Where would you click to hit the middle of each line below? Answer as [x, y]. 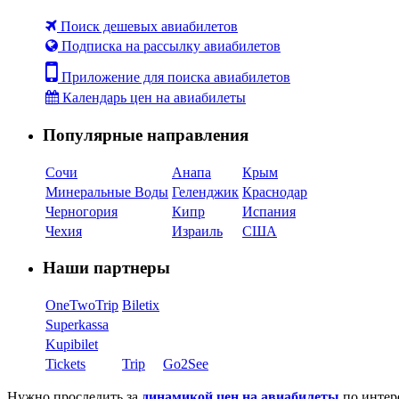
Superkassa [77, 325]
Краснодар [275, 191]
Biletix [141, 305]
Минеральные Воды [107, 191]
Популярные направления [146, 134]
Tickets [65, 364]
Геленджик [205, 191]
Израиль [197, 231]
